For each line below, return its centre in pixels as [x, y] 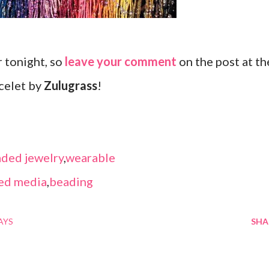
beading [71, 182]
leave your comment [121, 62]
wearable [90, 158]
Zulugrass [71, 86]
